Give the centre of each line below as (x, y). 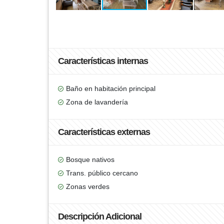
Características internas (103, 61)
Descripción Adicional (100, 216)
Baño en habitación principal (111, 88)
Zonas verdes (88, 186)
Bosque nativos (90, 159)
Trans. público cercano (102, 173)
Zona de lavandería (97, 102)
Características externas (104, 132)
